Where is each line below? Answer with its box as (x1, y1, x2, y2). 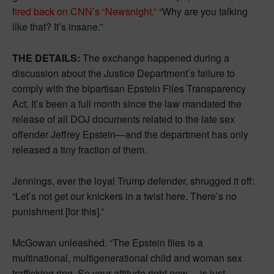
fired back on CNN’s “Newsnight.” (12, 4, 157, 19)
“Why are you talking (157, 4, 248, 19)
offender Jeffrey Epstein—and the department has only (12, 127, 248, 142)
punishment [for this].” (12, 204, 104, 219)
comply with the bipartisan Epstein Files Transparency (12, 81, 246, 96)
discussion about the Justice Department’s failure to (12, 66, 235, 81)
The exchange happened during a (80, 51, 229, 65)
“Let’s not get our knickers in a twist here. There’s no (12, 189, 237, 204)
